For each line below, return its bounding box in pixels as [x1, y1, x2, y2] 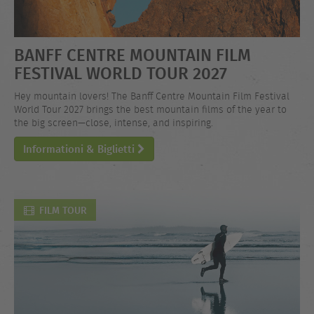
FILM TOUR [39, 202, 87, 217]
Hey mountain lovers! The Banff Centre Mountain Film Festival [14, 89, 289, 103]
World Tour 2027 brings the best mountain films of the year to [14, 102, 287, 116]
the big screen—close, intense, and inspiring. [14, 116, 213, 130]
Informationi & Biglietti [23, 141, 137, 158]
